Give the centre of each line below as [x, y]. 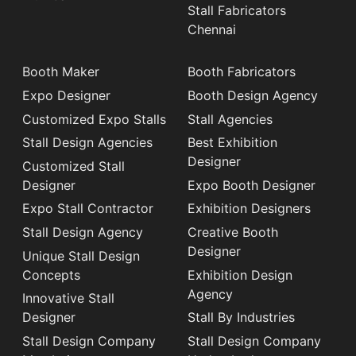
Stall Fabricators [237, 10]
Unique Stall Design [81, 255]
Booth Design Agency [253, 95]
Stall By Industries [241, 317]
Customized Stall [74, 166]
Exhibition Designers [249, 209]
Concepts [51, 275]
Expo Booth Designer [252, 185]
